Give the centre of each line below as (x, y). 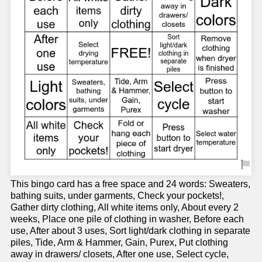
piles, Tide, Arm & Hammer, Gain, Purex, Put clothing (119, 243)
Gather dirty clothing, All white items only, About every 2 (125, 208)
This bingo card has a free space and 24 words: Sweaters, (130, 184)
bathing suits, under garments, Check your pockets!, (117, 196)
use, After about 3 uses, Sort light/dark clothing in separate (130, 231)
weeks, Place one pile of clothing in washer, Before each (127, 219)
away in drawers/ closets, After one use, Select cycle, (120, 254)
